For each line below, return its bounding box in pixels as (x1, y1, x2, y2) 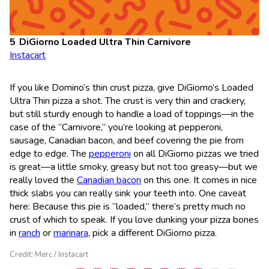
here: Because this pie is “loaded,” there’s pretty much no (10, 199, 246, 213)
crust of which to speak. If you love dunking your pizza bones (10, 213, 259, 226)
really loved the (10, 173, 77, 187)
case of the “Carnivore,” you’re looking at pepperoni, (10, 120, 223, 134)
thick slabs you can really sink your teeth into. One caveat (10, 186, 246, 200)
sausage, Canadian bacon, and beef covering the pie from (10, 133, 244, 147)
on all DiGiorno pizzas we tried (131, 147, 259, 160)
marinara (53, 226, 88, 240)
